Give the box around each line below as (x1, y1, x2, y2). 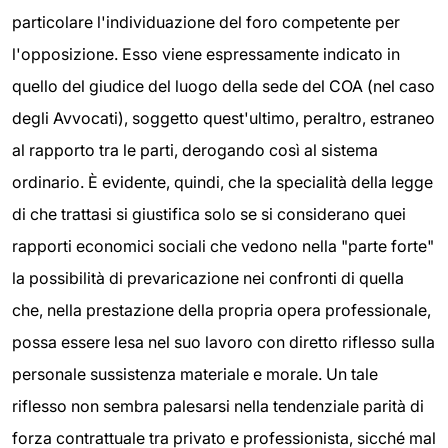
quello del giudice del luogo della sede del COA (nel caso (12, 76, 435, 97)
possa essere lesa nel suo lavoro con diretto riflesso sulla (12, 332, 435, 353)
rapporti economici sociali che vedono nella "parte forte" (12, 236, 434, 257)
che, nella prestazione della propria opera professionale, (12, 300, 431, 321)
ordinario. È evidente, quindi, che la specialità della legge (12, 172, 433, 193)
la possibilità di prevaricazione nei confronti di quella (12, 268, 404, 289)
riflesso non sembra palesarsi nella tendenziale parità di (12, 396, 424, 417)
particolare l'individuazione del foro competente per (12, 12, 400, 33)
